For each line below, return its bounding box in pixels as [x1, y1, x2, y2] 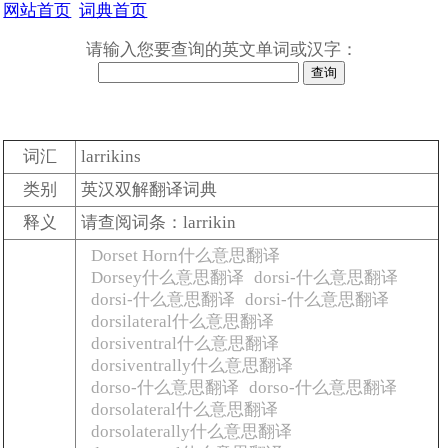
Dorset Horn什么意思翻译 [91, 246, 281, 266]
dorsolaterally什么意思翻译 [91, 422, 293, 442]
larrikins [81, 147, 142, 167]
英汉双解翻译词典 [81, 180, 218, 200]
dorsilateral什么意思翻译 [91, 312, 275, 332]
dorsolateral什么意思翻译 [91, 400, 279, 420]
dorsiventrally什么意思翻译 [91, 356, 294, 376]
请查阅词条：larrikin [81, 213, 237, 233]
